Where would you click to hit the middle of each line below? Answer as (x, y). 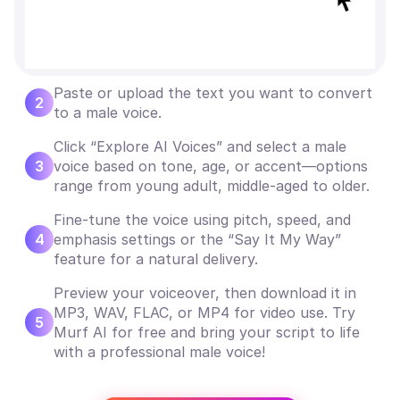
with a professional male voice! (159, 351)
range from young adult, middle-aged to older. (212, 185)
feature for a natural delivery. (156, 258)
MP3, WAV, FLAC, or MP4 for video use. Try (204, 312)
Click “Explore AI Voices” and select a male (200, 146)
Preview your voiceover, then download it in (205, 292)
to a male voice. (108, 112)
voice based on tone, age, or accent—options (211, 166)
